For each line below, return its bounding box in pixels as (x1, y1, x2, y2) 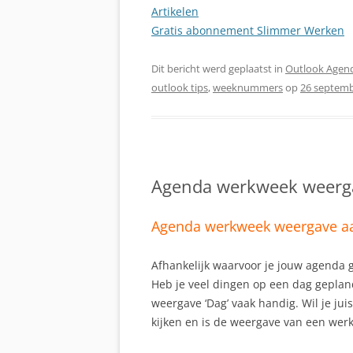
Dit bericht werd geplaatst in (151, 61, 285, 76)
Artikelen (151, 4, 199, 20)
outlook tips (151, 80, 208, 95)
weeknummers (213, 80, 283, 95)
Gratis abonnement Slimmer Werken (151, 23, 344, 39)
